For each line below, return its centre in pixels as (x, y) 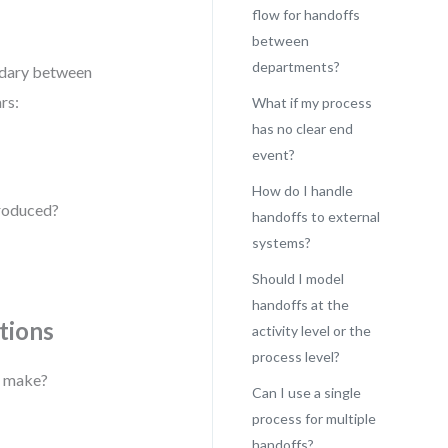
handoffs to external (315, 216)
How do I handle (302, 190)
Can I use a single (306, 392)
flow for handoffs (305, 14)
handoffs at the (300, 304)
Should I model (297, 278)
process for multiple (313, 418)
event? (273, 154)
